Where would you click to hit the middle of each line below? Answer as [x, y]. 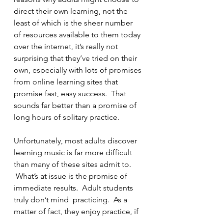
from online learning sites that [67, 82]
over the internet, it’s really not [67, 46]
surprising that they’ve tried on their [76, 58]
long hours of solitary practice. [67, 117]
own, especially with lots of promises [79, 70]
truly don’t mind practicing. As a [71, 200]
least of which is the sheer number [74, 23]
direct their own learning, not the [72, 11]
